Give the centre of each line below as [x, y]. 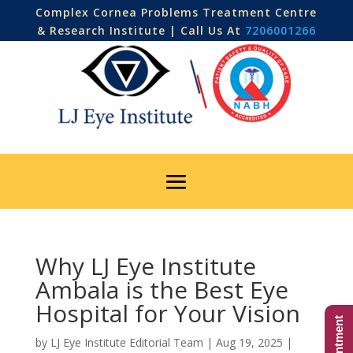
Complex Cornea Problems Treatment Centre [176, 12]
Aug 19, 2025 [249, 342]
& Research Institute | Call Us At [141, 30]
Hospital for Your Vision [167, 313]
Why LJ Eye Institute [145, 266]
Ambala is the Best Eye [162, 290]
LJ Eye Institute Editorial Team [126, 342]
